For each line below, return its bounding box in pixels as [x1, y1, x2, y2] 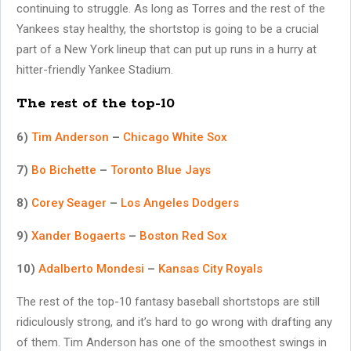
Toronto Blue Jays [110, 162, 211, 177]
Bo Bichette [31, 162, 96, 177]
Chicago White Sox [123, 129, 227, 144]
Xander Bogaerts [31, 228, 125, 243]
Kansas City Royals [158, 261, 262, 276]
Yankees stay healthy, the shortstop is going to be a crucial [16, 21, 319, 36]
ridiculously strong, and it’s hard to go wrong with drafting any [16, 314, 332, 329]
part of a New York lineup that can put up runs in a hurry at [16, 42, 317, 56]
